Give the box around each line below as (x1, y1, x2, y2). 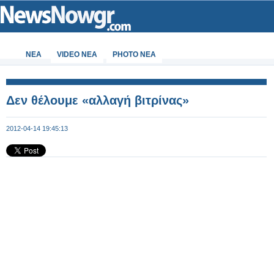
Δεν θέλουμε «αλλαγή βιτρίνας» (6, 94, 189, 107)
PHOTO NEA (113, 50, 156, 59)
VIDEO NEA (57, 50, 97, 59)
